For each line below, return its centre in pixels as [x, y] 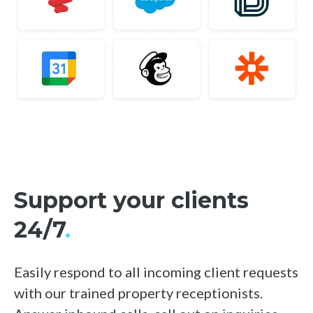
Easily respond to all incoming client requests [156, 272]
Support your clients [131, 201]
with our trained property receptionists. [138, 293]
